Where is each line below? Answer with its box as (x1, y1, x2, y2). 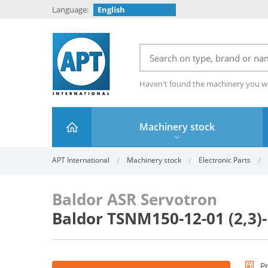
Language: (52, 4, 89, 15)
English (98, 4, 125, 15)
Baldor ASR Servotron (52, 188, 217, 210)
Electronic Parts (199, 155, 251, 165)
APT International (52, 155, 109, 165)
